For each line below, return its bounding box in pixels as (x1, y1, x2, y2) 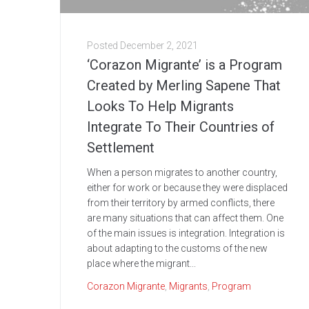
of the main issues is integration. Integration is (87, 228, 285, 239)
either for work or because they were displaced (87, 182, 288, 194)
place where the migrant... (87, 258, 196, 270)
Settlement (87, 139, 154, 157)
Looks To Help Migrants (87, 98, 234, 115)
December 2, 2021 (120, 40, 198, 52)
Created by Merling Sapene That (87, 77, 281, 94)
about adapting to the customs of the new (87, 243, 268, 255)
